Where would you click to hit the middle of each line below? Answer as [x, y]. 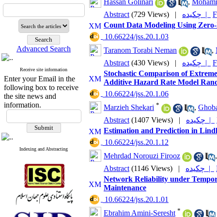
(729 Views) [150, 14]
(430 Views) [150, 63]
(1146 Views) [152, 168]
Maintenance [125, 188]
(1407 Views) [152, 120]
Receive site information [44, 70]
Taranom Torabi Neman [140, 50]
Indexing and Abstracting [44, 149]
